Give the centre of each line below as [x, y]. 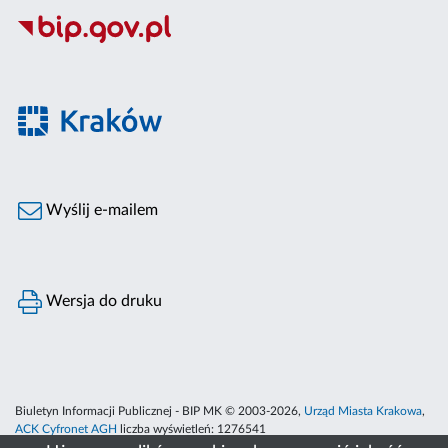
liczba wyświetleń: [167, 429]
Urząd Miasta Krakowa [363, 411]
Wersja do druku [102, 301]
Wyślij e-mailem [100, 210]
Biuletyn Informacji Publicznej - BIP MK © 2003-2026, [159, 411]
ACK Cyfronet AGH [66, 429]
